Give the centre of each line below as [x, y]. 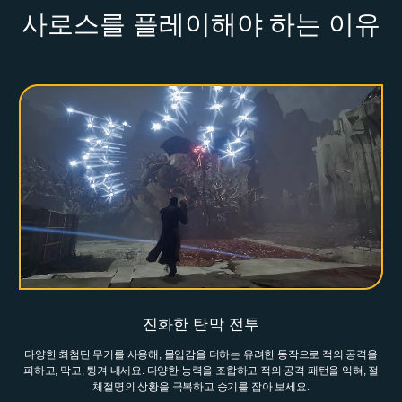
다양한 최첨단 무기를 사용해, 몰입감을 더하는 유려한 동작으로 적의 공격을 [201, 354]
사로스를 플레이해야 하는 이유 [201, 25]
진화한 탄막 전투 [201, 324]
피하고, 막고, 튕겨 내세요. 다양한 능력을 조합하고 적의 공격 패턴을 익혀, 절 [201, 370]
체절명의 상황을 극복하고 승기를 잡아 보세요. [201, 386]
